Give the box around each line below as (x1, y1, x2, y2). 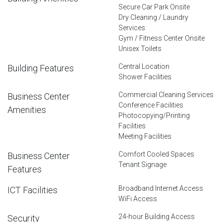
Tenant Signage (118, 160, 166, 168)
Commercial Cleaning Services (118, 90, 214, 99)
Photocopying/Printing (118, 111, 190, 119)
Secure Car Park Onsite (118, 2, 190, 11)
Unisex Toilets (118, 44, 162, 53)
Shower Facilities (118, 72, 171, 81)
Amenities (7, 104, 46, 115)
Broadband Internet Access (118, 184, 203, 192)
